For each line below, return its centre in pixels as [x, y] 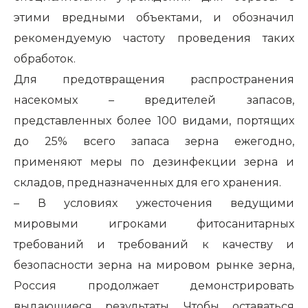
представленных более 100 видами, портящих [154, 121]
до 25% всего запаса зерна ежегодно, [154, 141]
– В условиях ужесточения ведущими [154, 203]
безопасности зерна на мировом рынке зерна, [154, 265]
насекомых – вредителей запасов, [154, 100]
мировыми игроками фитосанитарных [154, 224]
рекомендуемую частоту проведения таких [154, 38]
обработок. [45, 59]
